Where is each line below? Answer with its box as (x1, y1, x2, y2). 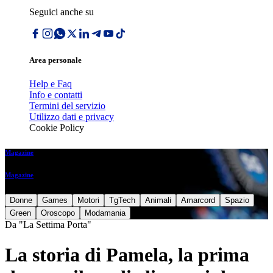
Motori (77, 196, 99, 205)
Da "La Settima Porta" (5, 219, 91, 230)
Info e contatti (29, 90, 82, 101)
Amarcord (181, 196, 215, 205)
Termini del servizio (29, 101, 105, 112)
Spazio (225, 196, 249, 205)
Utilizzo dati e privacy (29, 112, 114, 122)
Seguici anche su (29, 7, 94, 17)
